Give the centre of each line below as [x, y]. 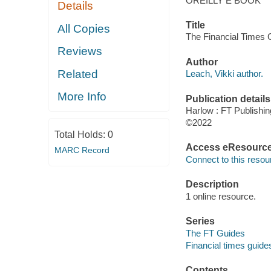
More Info [82, 97]
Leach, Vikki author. [224, 74]
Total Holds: [81, 134]
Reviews [80, 51]
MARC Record [82, 150]
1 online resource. [220, 196]
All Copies [84, 28]
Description [212, 184]
